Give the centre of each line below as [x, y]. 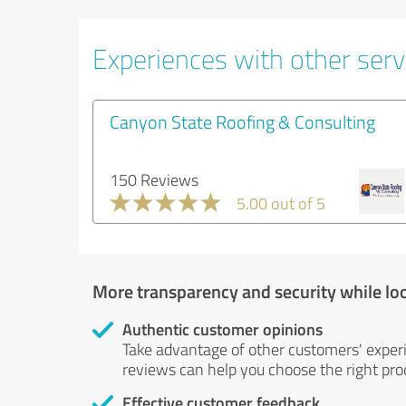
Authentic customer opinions [222, 329]
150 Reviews [154, 179]
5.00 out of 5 [281, 203]
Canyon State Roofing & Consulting [242, 121]
